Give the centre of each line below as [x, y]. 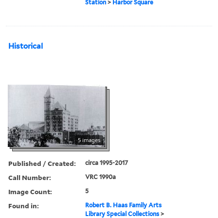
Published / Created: [42, 163]
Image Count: [30, 191]
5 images [89, 140]
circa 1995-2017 [107, 163]
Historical [26, 46]
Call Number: [30, 177]
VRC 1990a [101, 177]
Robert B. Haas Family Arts [124, 205]
